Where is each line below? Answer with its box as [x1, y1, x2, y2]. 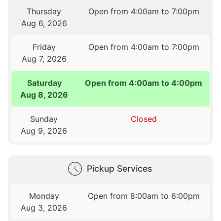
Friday [32, 42, 56, 52]
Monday [29, 190, 59, 201]
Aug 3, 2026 [21, 202, 68, 213]
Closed [130, 114, 157, 124]
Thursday [27, 6, 62, 17]
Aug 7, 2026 [21, 54, 67, 64]
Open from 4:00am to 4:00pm [84, 78, 202, 88]
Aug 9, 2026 [21, 126, 68, 136]
